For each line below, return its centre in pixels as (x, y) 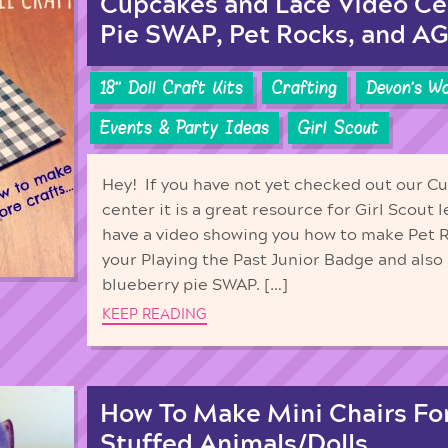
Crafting (304, 88)
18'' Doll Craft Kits (171, 88)
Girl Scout (338, 127)
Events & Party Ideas (184, 127)
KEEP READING (154, 314)
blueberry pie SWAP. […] (195, 285)
